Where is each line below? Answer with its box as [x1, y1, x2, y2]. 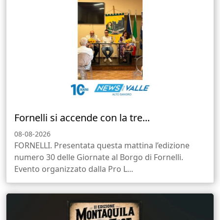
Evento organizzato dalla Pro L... [14, 164, 133, 175]
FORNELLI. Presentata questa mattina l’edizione [14, 140, 190, 151]
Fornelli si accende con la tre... [14, 111, 150, 125]
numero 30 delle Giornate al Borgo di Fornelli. [14, 152, 183, 163]
